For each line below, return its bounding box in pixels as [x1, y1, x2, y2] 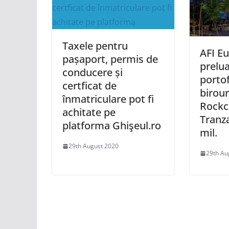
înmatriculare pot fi [62, 92, 154, 106]
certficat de [62, 79, 117, 93]
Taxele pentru [62, 39, 128, 53]
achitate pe [62, 105, 116, 120]
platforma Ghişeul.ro [62, 119, 161, 133]
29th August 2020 [68, 142, 119, 151]
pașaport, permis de [62, 52, 158, 66]
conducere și [62, 65, 123, 80]
